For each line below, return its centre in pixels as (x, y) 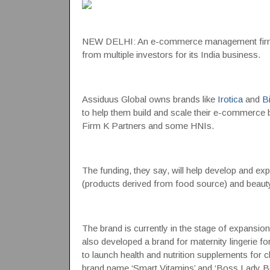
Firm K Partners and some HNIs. (148, 126)
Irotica (230, 99)
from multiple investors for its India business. (171, 55)
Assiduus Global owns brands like (149, 99)
